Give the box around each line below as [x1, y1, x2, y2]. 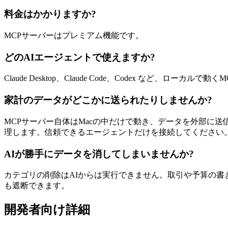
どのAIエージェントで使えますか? [4, 51, 155, 63]
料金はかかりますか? [4, 9, 96, 20]
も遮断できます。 [4, 181, 69, 190]
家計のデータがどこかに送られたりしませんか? [4, 95, 212, 106]
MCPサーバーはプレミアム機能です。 [4, 31, 144, 40]
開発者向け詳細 [4, 203, 90, 217]
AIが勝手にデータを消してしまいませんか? [4, 148, 194, 159]
